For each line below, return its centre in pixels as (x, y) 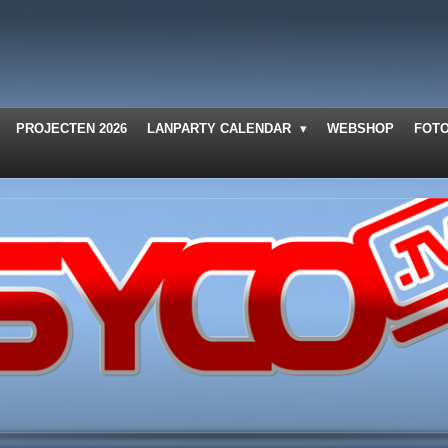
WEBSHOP (361, 128)
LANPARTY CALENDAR (221, 128)
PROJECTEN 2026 (72, 128)
